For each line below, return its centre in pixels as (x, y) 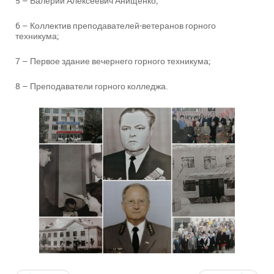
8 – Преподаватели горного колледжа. (92, 86)
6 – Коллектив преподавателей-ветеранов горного (116, 26)
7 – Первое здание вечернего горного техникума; (113, 61)
